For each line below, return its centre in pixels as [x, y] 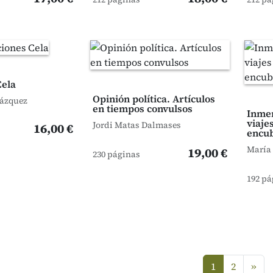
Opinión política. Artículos [154, 99]
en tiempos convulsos [142, 108]
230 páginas [116, 154]
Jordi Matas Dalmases [136, 125]
